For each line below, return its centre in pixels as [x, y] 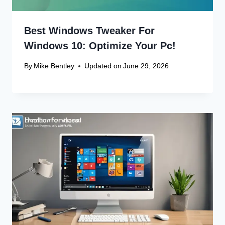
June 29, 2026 [146, 66]
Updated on [103, 66]
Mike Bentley [54, 66]
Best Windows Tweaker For [89, 30]
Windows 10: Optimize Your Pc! [100, 45]
